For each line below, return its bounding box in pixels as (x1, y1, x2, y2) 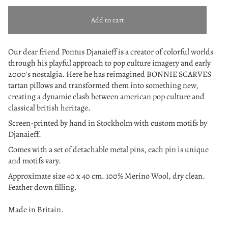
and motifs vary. (8, 155, 61, 166)
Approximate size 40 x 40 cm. (8, 170, 106, 182)
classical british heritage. (8, 102, 91, 113)
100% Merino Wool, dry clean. (106, 170, 205, 182)
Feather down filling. (8, 182, 77, 193)
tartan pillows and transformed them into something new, (8, 80, 198, 91)
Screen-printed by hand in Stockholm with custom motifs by (8, 118, 207, 129)
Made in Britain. (8, 204, 64, 215)
